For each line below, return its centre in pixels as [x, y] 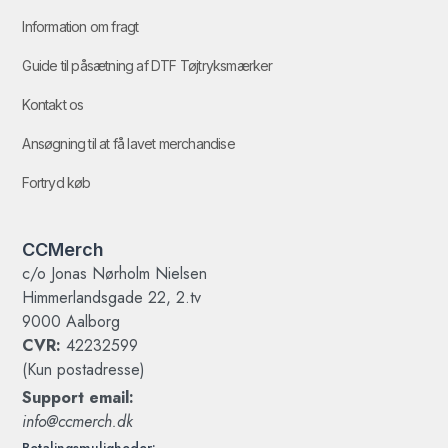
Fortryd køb [56, 183]
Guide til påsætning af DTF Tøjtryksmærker [147, 66]
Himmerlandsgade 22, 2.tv [112, 297]
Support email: [78, 397]
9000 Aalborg [71, 321]
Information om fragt [80, 27]
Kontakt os [53, 105]
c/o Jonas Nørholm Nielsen [115, 273]
